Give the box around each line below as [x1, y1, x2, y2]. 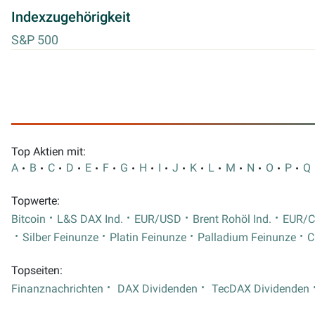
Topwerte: [11, 195, 60, 208]
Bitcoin [11, 213, 46, 226]
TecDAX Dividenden [212, 283, 309, 296]
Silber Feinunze [22, 231, 98, 245]
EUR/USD [134, 213, 181, 226]
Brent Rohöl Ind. [193, 213, 271, 226]
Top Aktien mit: [11, 146, 86, 159]
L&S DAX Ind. [57, 213, 123, 226]
